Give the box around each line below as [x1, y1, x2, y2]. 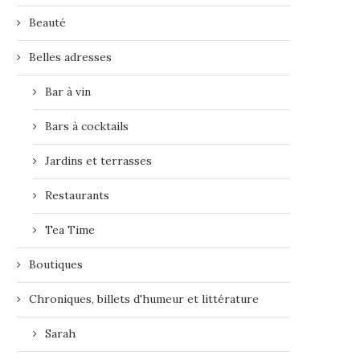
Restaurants [45, 188, 109, 202]
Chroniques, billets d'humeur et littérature [29, 292, 259, 306]
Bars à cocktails [45, 119, 129, 133]
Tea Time [45, 223, 95, 237]
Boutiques [29, 257, 83, 272]
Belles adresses [29, 50, 112, 64]
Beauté [29, 15, 66, 30]
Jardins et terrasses [45, 153, 152, 168]
